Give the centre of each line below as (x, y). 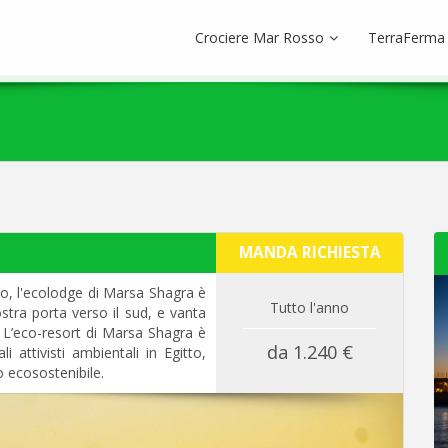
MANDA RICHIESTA (309, 252)
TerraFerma (406, 37)
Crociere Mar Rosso (259, 37)
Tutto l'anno (309, 307)
